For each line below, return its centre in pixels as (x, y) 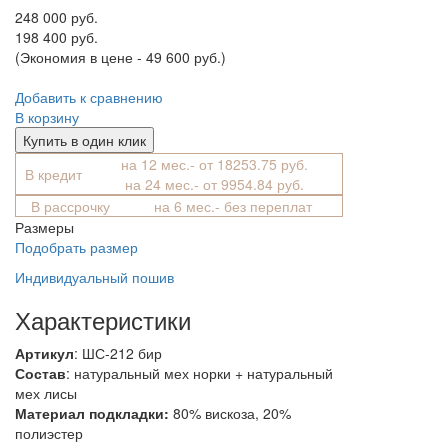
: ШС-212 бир (118, 353)
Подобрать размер (76, 247)
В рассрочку (70, 206)
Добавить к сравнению (89, 97)
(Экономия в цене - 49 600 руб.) (120, 57)
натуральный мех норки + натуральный (203, 373)
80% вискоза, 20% (232, 413)
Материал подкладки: (92, 413)
